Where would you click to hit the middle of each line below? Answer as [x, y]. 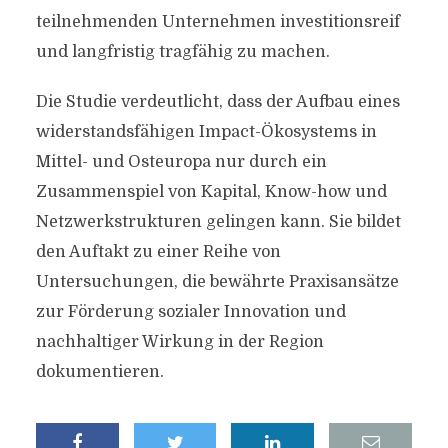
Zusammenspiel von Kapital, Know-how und [211, 192]
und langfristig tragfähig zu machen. [182, 52]
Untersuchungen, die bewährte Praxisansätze [217, 282]
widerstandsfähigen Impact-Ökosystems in [206, 132]
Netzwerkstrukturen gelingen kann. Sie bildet [218, 222]
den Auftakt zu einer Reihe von [158, 252]
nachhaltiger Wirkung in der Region [179, 342]
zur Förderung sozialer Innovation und [190, 312]
